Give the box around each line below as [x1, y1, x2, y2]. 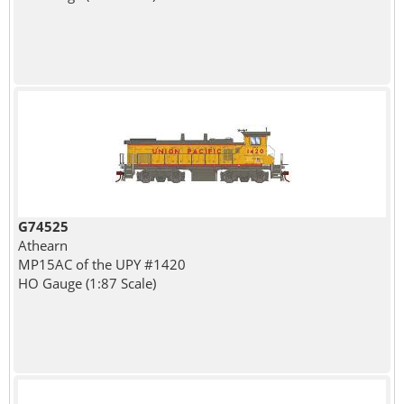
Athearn [17, 235, 68, 254]
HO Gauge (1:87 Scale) [17, 273, 156, 292]
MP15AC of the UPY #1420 [17, 254, 186, 273]
